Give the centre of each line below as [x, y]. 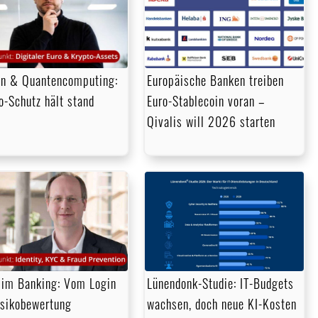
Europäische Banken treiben [216, 81]
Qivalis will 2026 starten [212, 122]
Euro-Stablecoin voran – [206, 101]
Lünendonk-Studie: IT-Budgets [221, 284]
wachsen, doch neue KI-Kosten [222, 304]
